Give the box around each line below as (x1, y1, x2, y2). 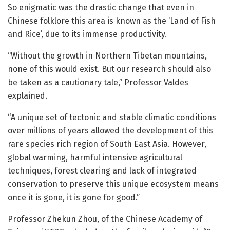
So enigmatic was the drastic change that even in (8, 3, 194, 13)
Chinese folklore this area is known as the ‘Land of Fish (8, 16, 216, 26)
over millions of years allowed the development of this (8, 126, 213, 136)
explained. (8, 91, 47, 101)
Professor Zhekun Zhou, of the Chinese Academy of (8, 214, 202, 224)
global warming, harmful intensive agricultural (8, 152, 182, 163)
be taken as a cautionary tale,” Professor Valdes (8, 78, 188, 88)
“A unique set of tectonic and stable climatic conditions (8, 112, 216, 123)
